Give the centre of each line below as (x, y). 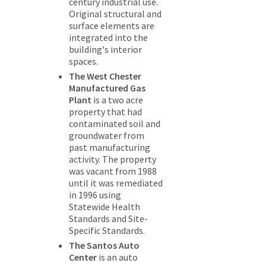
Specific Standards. (107, 231)
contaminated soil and (115, 124)
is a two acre (117, 100)
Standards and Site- (108, 219)
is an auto (117, 257)
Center (83, 257)
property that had (105, 112)
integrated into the (108, 38)
